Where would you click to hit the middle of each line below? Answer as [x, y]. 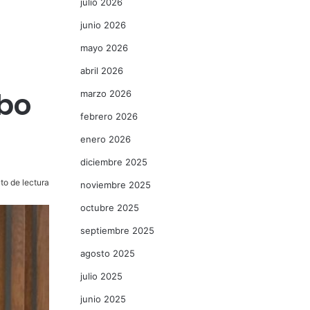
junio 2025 [103, 299]
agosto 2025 [108, 253]
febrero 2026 [109, 116]
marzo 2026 [106, 93]
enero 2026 [106, 139]
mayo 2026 [104, 48]
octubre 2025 [110, 208]
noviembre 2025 [116, 185]
